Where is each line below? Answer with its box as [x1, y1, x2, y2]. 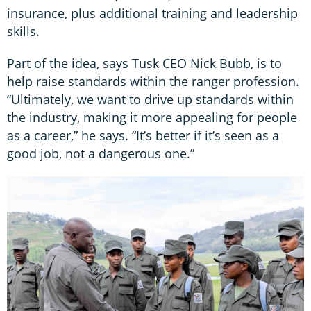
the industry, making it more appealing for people [7, 109, 297, 126]
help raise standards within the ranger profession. [7, 73, 299, 90]
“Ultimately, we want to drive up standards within [7, 91, 294, 108]
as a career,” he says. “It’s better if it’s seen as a [7, 127, 279, 144]
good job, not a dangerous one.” [7, 145, 194, 162]
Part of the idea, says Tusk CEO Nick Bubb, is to [7, 55, 282, 72]
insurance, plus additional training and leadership [7, 5, 298, 22]
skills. [7, 23, 43, 40]
